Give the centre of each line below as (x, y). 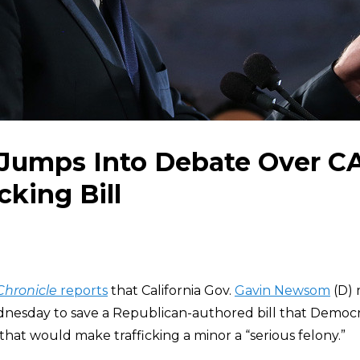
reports (82, 290)
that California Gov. (171, 290)
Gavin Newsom (282, 290)
